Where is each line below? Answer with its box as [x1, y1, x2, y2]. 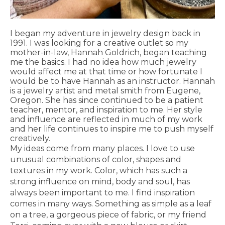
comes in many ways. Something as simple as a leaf [10, 198, 211, 208]
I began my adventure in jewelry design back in [10, 28, 200, 38]
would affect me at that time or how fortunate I [10, 66, 202, 76]
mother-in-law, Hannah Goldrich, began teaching [10, 47, 207, 57]
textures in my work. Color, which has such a [10, 165, 187, 175]
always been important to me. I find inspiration [10, 187, 195, 197]
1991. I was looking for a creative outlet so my [10, 38, 188, 48]
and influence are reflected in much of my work [10, 114, 202, 124]
